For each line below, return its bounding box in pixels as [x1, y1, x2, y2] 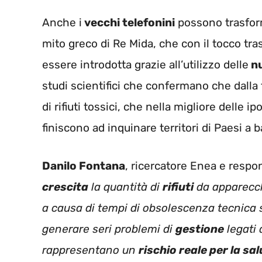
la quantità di [88, 180, 163, 194]
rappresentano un [42, 243, 139, 257]
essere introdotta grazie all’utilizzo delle [42, 58, 249, 72]
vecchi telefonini [82, 16, 175, 30]
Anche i [42, 16, 82, 30]
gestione [175, 222, 224, 236]
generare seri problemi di [42, 222, 175, 236]
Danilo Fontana [42, 158, 125, 173]
